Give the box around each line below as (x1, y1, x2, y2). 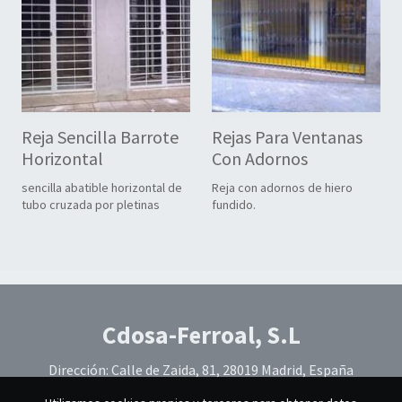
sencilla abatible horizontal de (22, 179, 182, 197)
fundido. (212, 197, 256, 214)
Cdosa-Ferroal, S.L (101, 319, 301, 351)
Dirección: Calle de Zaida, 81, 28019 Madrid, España (48, 361, 354, 380)
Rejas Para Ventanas (212, 126, 363, 149)
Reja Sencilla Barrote (22, 126, 179, 149)
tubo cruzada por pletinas (22, 197, 160, 214)
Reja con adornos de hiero (212, 179, 353, 197)
